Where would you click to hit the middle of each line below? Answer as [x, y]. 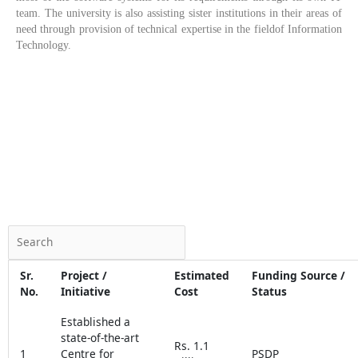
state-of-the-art [99, 337]
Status [269, 291]
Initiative [85, 291]
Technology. [45, 46]
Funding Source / [298, 275]
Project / [84, 275]
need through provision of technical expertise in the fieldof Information [179, 30]
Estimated [201, 275]
